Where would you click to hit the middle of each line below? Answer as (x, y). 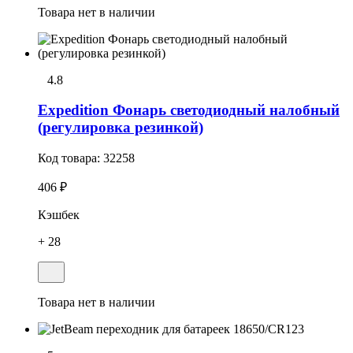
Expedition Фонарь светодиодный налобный (189, 110)
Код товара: (71, 158)
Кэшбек (59, 215)
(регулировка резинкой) (121, 128)
